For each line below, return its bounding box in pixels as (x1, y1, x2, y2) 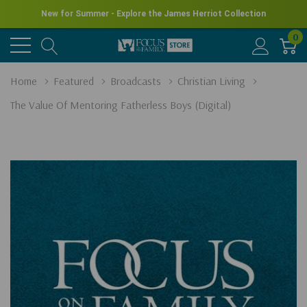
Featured (53, 74, 94, 88)
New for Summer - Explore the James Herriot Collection (41, 9, 266, 19)
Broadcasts (110, 74, 161, 88)
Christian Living (177, 74, 245, 88)
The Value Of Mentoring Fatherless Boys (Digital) (10, 98, 231, 112)
